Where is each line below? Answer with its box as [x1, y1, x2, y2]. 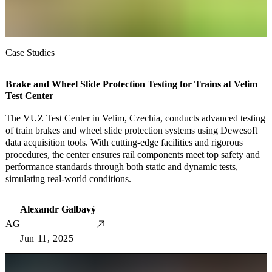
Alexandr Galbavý [20, 203, 96, 214]
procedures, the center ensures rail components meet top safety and [5, 149, 260, 160]
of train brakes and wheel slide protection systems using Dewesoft [5, 124, 257, 135]
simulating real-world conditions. [5, 173, 131, 184]
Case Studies [5, 47, 55, 58]
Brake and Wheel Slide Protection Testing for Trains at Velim [5, 78, 257, 89]
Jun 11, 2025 [20, 233, 74, 243]
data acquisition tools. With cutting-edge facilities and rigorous [5, 137, 243, 148]
